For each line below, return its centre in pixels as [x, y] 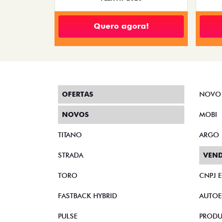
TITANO [70, 135]
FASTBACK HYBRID [87, 196]
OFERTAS [78, 94]
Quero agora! [121, 26]
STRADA [71, 155]
